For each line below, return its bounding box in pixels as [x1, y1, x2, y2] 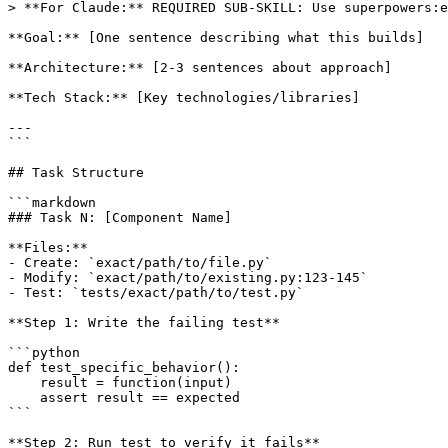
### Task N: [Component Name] [8, 209, 232, 225]
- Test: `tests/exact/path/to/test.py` [8, 284, 304, 300]
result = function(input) [8, 374, 232, 390]
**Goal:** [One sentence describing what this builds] [8, 29, 424, 45]
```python [8, 344, 80, 360]
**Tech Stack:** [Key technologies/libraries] [8, 89, 360, 105]
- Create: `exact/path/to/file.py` [8, 254, 272, 270]
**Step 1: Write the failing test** [8, 314, 280, 330]
